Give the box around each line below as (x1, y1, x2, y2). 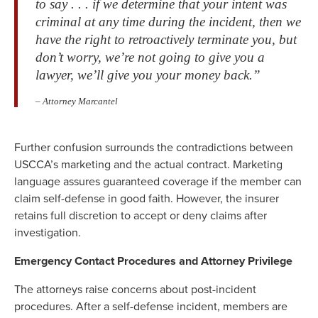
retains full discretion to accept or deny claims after (14, 207, 267, 224)
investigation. (14, 224, 81, 241)
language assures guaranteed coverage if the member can (14, 173, 302, 190)
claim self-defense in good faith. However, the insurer (14, 190, 279, 207)
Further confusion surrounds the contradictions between (14, 139, 293, 156)
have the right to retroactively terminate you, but (35, 32, 297, 48)
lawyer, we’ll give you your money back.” (35, 67, 261, 83)
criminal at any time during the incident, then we (35, 14, 301, 30)
